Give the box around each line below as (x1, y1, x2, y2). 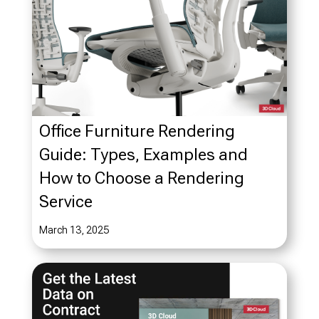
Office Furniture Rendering (38, 120, 235, 141)
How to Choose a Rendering (38, 167, 244, 188)
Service (38, 191, 93, 211)
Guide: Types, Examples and (38, 144, 248, 164)
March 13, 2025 (38, 224, 109, 236)
